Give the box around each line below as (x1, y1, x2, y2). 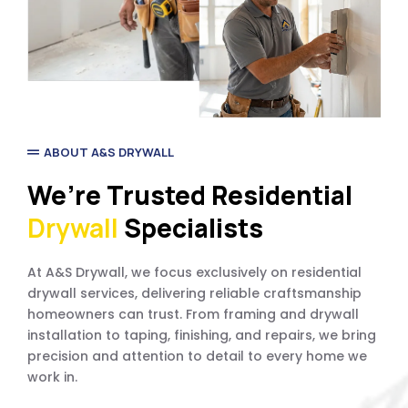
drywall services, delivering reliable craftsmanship (27, 284, 362, 303)
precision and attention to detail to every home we (27, 347, 367, 366)
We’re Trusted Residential (27, 178, 352, 213)
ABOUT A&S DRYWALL (44, 144, 174, 161)
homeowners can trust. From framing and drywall (27, 305, 359, 324)
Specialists (124, 210, 263, 246)
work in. (27, 368, 77, 387)
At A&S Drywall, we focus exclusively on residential (27, 263, 362, 282)
